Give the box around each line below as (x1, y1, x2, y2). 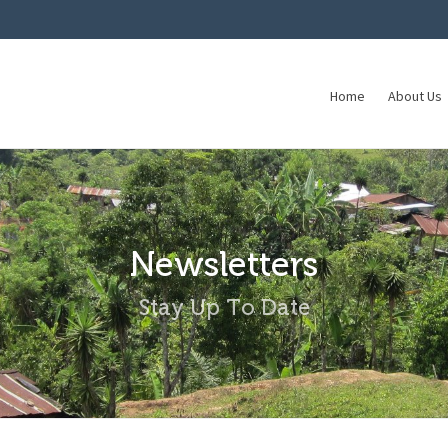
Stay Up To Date (138, 295, 310, 320)
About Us (388, 89, 442, 105)
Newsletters (130, 246, 318, 283)
